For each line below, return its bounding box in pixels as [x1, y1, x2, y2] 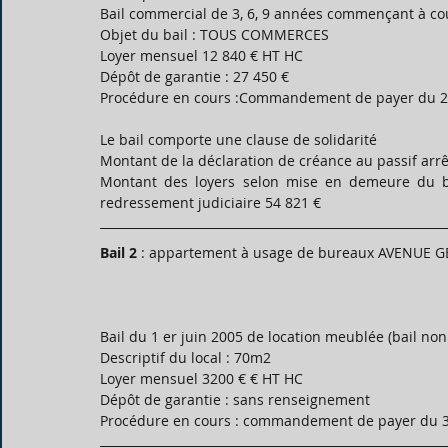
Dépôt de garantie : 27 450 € [100, 67, 289, 86]
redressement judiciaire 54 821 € [100, 193, 321, 212]
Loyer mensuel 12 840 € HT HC [100, 46, 303, 65]
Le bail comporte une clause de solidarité [100, 130, 377, 149]
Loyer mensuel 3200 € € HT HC [100, 369, 303, 388]
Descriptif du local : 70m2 [100, 348, 271, 367]
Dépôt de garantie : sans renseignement [100, 390, 370, 409]
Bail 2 [100, 243, 137, 262]
